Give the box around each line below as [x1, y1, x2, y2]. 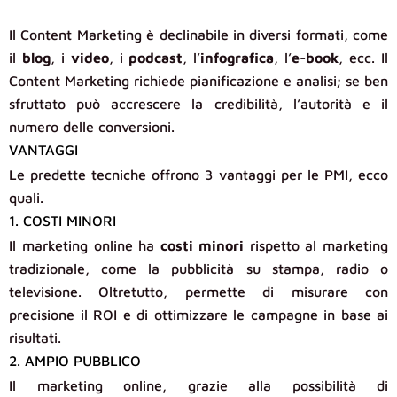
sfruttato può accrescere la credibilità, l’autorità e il [9, 96, 388, 113]
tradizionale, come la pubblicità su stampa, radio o [9, 261, 388, 277]
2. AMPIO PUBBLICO [9, 353, 141, 370]
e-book [292, 50, 339, 66]
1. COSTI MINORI [9, 213, 116, 230]
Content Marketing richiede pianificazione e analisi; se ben [9, 73, 388, 90]
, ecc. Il [339, 50, 389, 66]
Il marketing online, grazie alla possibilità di [9, 378, 388, 394]
